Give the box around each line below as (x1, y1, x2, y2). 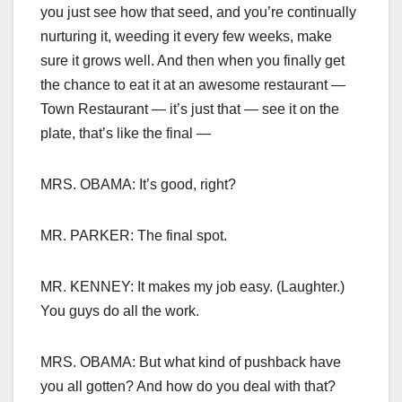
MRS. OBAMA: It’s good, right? (40, 177, 236, 193)
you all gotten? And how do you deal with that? (40, 379, 336, 395)
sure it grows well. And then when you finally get (40, 53, 345, 69)
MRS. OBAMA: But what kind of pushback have (40, 354, 341, 371)
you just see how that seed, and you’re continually (40, 4, 356, 21)
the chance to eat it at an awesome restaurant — (40, 77, 345, 93)
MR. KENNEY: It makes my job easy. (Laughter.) (40, 279, 345, 295)
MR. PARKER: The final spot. (40, 228, 227, 244)
